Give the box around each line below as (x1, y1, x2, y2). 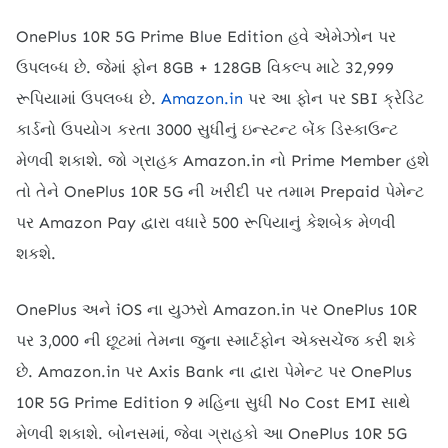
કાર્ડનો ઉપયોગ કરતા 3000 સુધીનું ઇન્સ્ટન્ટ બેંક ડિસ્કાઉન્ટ (16, 119, 398, 139)
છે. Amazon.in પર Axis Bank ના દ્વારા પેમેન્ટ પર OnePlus (16, 361, 412, 381)
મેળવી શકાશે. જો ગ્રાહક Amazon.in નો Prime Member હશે (16, 150, 429, 170)
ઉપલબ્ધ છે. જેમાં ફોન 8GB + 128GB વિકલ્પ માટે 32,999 (16, 57, 394, 77)
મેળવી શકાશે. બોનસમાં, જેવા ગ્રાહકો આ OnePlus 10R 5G (16, 423, 407, 443)
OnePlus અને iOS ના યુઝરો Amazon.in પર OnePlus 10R (16, 299, 417, 319)
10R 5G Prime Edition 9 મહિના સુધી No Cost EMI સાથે (16, 392, 410, 412)
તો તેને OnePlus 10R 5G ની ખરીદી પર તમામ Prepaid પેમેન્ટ (16, 181, 424, 201)
